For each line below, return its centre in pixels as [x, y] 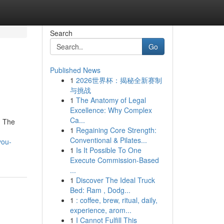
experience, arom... [100, 210]
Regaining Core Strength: [116, 130]
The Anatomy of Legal [111, 100]
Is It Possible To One [108, 150]
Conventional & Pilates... [108, 140]
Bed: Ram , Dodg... [100, 190]
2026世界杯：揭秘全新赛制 [119, 80]
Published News [75, 70]
